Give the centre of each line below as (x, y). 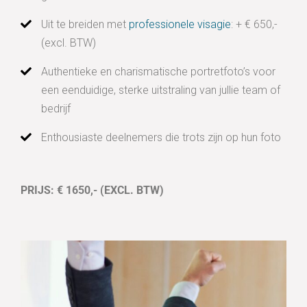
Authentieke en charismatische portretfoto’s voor (158, 72)
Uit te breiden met (85, 25)
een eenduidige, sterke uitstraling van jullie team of (161, 90)
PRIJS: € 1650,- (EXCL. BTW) (92, 191)
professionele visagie (180, 25)
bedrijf (56, 109)
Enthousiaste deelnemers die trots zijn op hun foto (161, 138)
